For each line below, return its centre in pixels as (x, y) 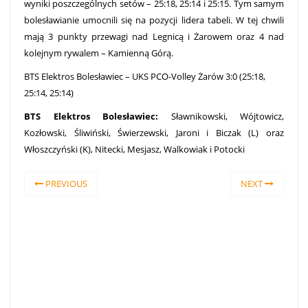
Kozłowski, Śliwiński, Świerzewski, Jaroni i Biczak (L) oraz (154, 133)
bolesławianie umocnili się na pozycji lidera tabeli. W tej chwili (154, 20)
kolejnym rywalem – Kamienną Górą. (99, 53)
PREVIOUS (65, 184)
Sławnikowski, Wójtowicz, (221, 117)
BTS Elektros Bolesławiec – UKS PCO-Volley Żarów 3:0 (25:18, (145, 77)
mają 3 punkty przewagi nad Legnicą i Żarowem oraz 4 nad (154, 37)
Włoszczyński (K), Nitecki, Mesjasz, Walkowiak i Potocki (134, 150)
